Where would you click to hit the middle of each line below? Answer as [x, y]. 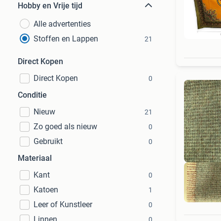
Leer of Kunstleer [63, 204]
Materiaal [35, 158]
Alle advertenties [62, 24]
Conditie [32, 95]
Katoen [46, 190]
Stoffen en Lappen [66, 39]
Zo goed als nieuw [65, 127]
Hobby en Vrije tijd [50, 6]
